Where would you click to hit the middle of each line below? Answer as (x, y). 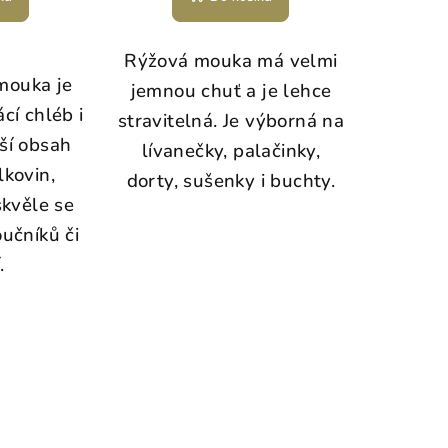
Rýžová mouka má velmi (231, 61)
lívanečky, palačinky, (231, 151)
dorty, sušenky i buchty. (231, 181)
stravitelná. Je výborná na (231, 121)
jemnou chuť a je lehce (231, 91)
